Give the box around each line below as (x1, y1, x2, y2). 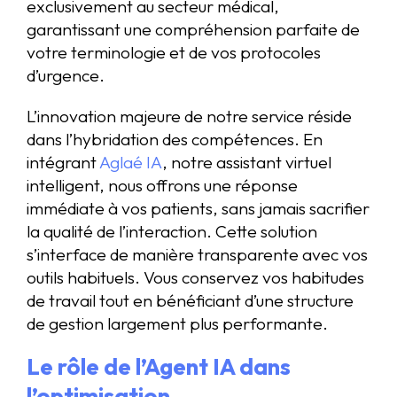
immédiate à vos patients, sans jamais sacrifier (27, 197, 370, 219)
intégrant (27, 151, 99, 173)
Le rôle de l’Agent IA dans (27, 351, 291, 381)
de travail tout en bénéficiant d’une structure (27, 289, 354, 311)
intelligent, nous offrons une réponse (27, 174, 298, 196)
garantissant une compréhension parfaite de (27, 19, 360, 41)
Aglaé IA (99, 151, 162, 173)
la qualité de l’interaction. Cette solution (27, 220, 317, 242)
